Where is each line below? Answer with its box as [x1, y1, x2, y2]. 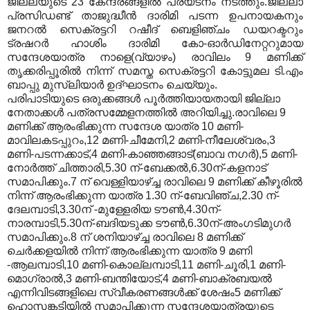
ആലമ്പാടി [10, 259, 64, 271]
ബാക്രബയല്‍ [199, 273, 272, 285]
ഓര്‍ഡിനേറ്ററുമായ [207, 37, 303, 50]
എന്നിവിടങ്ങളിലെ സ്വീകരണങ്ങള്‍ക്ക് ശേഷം [7, 286, 235, 299]
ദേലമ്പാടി [7, 203, 57, 216]
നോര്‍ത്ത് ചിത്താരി [7, 162, 102, 174]
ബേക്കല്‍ [143, 162, 188, 174]
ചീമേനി [129, 134, 166, 147]
